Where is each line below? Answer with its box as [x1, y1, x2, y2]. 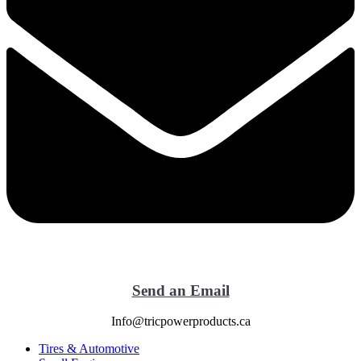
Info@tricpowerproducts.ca [110, 314, 251, 329]
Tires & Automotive [39, 342, 139, 356]
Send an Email [131, 281, 230, 299]
